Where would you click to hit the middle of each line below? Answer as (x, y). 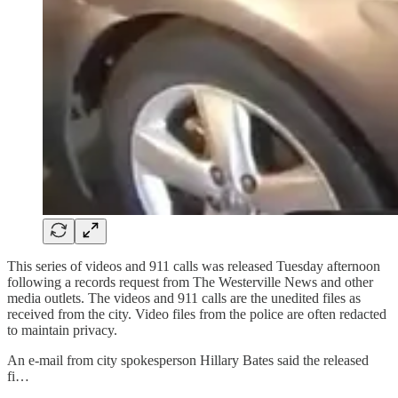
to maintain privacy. (62, 330)
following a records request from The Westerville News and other (190, 282)
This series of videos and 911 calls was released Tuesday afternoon (194, 266)
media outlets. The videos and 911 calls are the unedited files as (184, 298)
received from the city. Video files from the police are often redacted (197, 314)
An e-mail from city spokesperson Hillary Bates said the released (188, 360)
